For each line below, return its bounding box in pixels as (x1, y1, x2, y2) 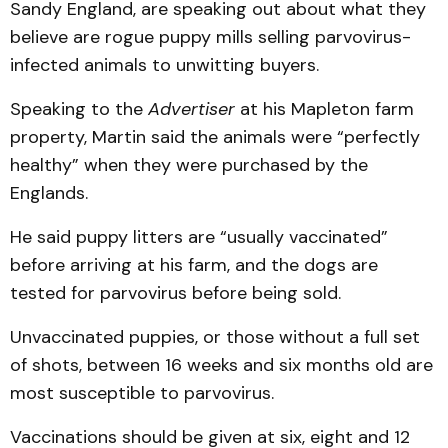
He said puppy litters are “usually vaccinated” (10, 225, 388, 249)
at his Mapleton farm (235, 97, 414, 121)
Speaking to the (10, 97, 148, 121)
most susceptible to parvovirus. (10, 381, 274, 405)
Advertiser (148, 97, 235, 121)
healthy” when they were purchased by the (10, 153, 368, 177)
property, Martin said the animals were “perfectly (10, 125, 420, 149)
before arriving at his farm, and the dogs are (10, 253, 378, 277)
